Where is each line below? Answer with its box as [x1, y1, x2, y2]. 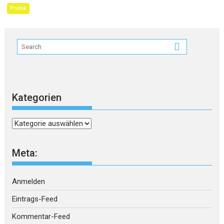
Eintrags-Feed [12, 194, 58, 203]
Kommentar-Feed [12, 211, 70, 221]
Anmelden [12, 176, 45, 186]
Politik [10, 4, 27, 11]
